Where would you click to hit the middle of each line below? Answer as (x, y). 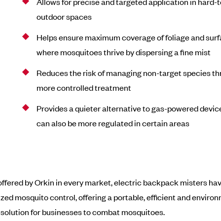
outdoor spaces (64, 16)
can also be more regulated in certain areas (113, 123)
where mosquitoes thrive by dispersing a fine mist (123, 52)
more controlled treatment (84, 87)
